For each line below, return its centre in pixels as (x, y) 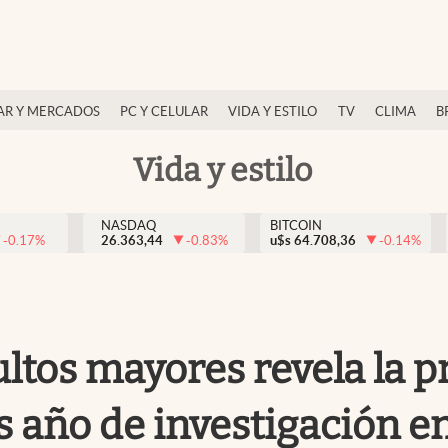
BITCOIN (296, 225)
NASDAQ (128, 225)
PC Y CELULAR (164, 111)
